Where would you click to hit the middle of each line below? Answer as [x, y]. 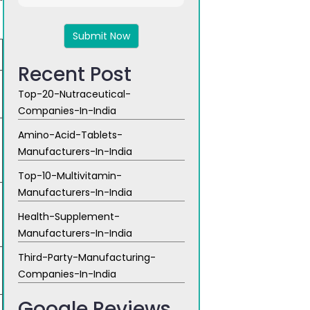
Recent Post [75, 74]
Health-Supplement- [69, 217]
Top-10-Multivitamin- [70, 176]
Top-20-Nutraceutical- [74, 94]
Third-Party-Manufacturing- [87, 257]
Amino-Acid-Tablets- [70, 135]
